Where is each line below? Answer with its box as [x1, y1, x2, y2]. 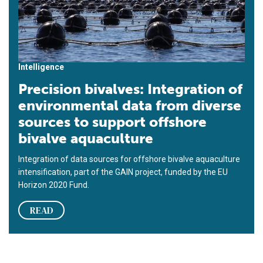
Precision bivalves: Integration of [18, 80, 242, 97]
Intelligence [18, 62, 64, 72]
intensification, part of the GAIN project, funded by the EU [18, 167, 228, 177]
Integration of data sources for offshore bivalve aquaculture [18, 154, 240, 164]
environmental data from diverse [18, 96, 241, 114]
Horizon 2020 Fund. [18, 180, 89, 190]
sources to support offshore [18, 113, 207, 130]
